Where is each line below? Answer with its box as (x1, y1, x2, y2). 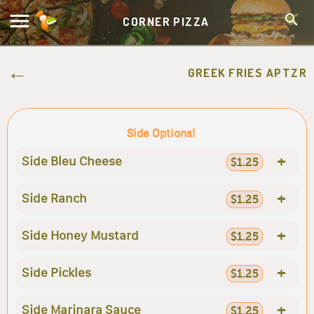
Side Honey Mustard (22, 228, 139, 243)
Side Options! (126, 126, 195, 139)
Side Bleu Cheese (22, 153, 122, 169)
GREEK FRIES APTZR (187, 65, 307, 80)
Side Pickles (22, 265, 91, 280)
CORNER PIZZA (123, 13, 210, 29)
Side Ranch (22, 191, 87, 206)
